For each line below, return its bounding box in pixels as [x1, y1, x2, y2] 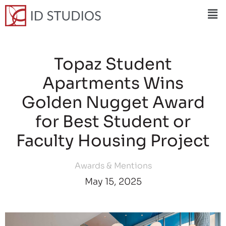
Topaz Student [54, 53, 172, 74]
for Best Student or [35, 111, 191, 132]
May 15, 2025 [84, 176, 142, 187]
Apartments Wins [42, 73, 184, 93]
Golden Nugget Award [21, 92, 205, 112]
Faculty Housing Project [16, 130, 210, 151]
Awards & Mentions [74, 160, 152, 171]
